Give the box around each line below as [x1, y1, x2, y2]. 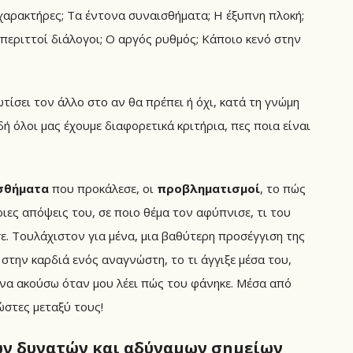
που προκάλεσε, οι [49, 180, 157, 196]
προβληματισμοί [157, 180, 260, 196]
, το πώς [260, 180, 306, 196]
